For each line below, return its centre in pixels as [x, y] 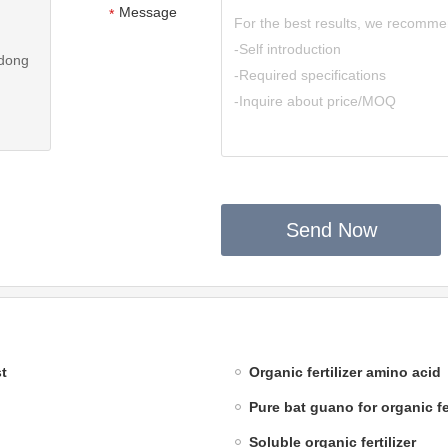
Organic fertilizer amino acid [345, 372]
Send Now [331, 230]
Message [148, 12]
